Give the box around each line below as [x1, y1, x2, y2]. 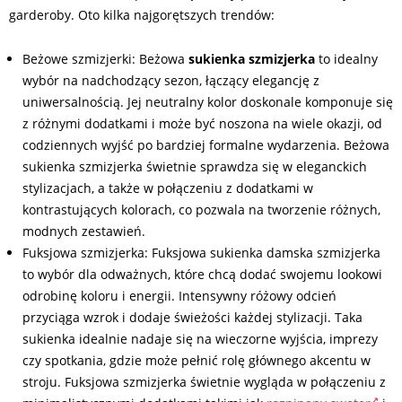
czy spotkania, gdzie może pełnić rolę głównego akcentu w [22, 352, 371, 369]
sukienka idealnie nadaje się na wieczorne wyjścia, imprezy [22, 330, 378, 347]
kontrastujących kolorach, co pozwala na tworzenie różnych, [22, 201, 380, 218]
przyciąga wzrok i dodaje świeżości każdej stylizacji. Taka [22, 309, 363, 326]
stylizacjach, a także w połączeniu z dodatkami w [22, 179, 313, 197]
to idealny [315, 50, 378, 67]
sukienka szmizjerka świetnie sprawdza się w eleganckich [22, 158, 367, 175]
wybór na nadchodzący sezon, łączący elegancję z [22, 72, 319, 89]
